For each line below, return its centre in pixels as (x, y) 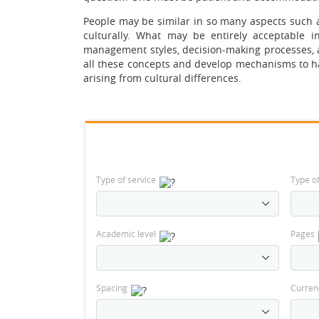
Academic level (126, 234)
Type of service (126, 179)
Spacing (112, 288)
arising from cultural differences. (162, 78)
